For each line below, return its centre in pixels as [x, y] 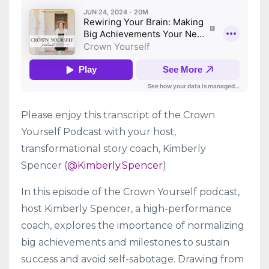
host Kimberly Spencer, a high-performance [126, 208]
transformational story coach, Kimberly [113, 148]
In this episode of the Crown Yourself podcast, [130, 192]
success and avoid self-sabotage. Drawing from [132, 259]
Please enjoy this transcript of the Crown [118, 115]
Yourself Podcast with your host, [98, 131]
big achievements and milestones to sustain [125, 242]
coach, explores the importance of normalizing [133, 225]
